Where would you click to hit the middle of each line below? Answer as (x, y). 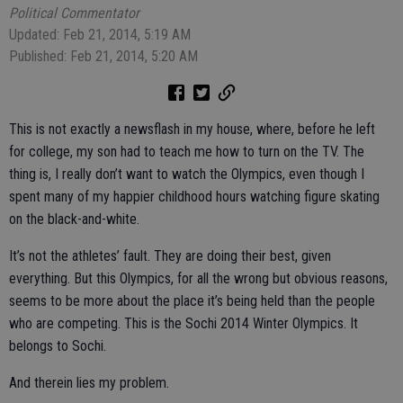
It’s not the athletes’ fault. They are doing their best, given (170, 256)
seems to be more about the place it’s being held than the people (192, 301)
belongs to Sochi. (59, 346)
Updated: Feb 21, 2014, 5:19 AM (100, 35)
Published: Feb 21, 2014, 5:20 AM (103, 56)
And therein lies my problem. (89, 383)
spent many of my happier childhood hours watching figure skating (194, 197)
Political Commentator (74, 13)
